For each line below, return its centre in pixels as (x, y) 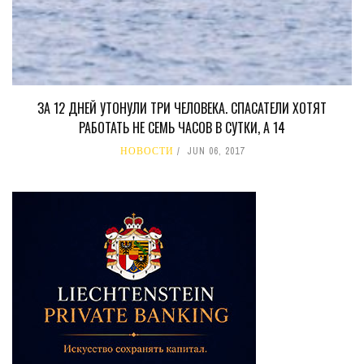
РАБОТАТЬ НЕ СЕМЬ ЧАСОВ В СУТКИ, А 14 (182, 128)
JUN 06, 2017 (215, 152)
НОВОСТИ (147, 152)
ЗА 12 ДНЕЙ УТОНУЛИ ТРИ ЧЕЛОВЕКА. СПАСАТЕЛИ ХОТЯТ (182, 108)
